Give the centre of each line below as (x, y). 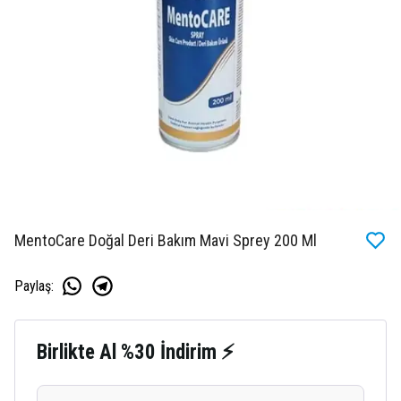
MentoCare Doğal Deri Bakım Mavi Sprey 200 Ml (166, 241)
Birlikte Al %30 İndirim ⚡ (136, 353)
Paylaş (33, 286)
